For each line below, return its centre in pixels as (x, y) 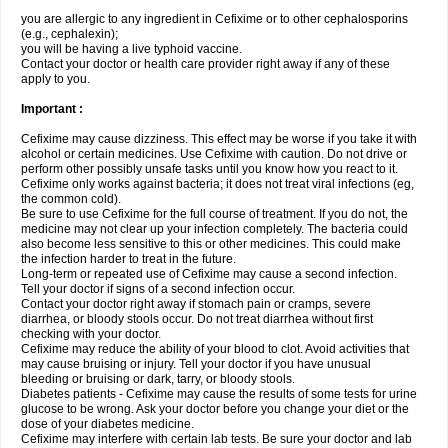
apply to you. (55, 79)
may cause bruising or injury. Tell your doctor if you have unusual (196, 364)
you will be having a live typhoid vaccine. (131, 49)
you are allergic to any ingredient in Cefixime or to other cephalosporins (214, 19)
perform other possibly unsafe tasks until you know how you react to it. (209, 169)
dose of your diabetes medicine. (107, 424)
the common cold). (71, 199)
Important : (52, 109)
